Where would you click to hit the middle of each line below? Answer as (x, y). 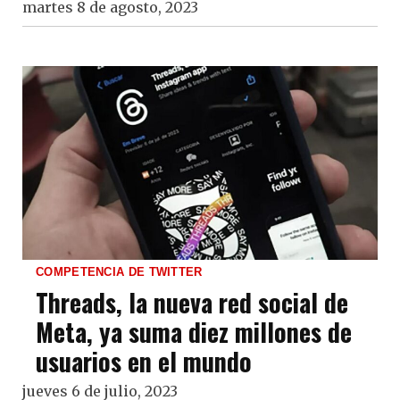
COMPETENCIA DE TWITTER (119, 271)
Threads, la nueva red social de (192, 302)
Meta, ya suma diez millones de (194, 331)
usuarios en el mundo (144, 361)
